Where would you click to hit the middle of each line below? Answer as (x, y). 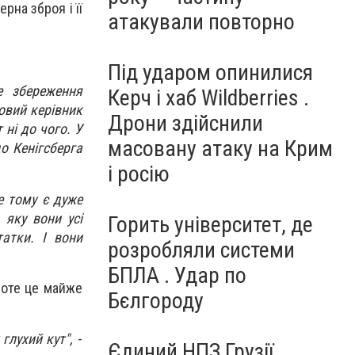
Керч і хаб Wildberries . (208, 98)
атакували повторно (201, 22)
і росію (139, 174)
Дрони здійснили (185, 123)
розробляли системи (201, 250)
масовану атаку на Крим (220, 149)
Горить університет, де (210, 225)
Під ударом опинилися (210, 73)
